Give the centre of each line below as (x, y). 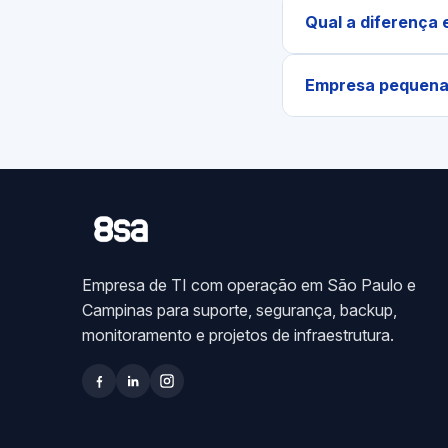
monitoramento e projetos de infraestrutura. (238, 335)
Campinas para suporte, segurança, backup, (239, 310)
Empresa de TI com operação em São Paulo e (249, 285)
